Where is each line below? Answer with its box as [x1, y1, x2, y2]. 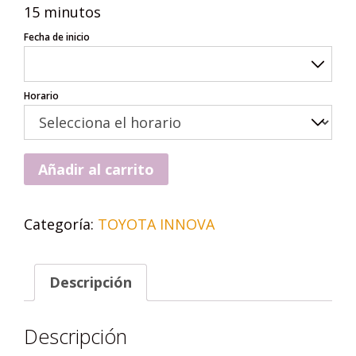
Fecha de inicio [24, 30, 90, 44]
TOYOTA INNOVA [98, 215, 215, 234]
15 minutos [24, 2, 101, 22]
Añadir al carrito [38, 160, 154, 180]
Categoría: [24, 215, 98, 234]
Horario [24, 89, 59, 103]
